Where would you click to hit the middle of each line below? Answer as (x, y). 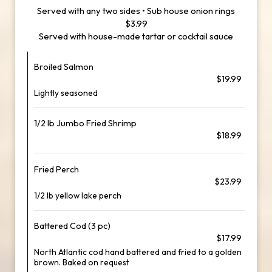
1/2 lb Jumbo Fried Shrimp (85, 123)
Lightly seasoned (66, 93)
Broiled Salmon (64, 67)
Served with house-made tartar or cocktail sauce (136, 36)
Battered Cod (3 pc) (72, 226)
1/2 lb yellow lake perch (78, 195)
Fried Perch (56, 169)
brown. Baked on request (82, 262)
